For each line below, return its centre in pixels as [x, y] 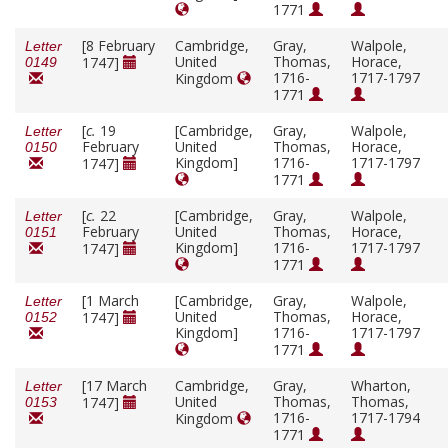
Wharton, [381, 386]
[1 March [110, 301]
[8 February [118, 46]
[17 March [114, 386]
